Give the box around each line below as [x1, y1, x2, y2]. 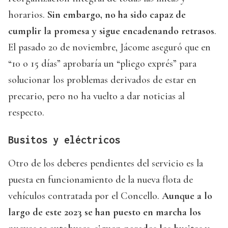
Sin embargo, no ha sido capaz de [47, 9, 186, 21]
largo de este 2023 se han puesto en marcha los [8, 206, 201, 219]
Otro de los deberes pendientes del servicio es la [8, 157, 203, 170]
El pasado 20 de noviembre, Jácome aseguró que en [8, 41, 211, 54]
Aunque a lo [162, 190, 212, 203]
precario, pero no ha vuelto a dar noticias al [8, 90, 185, 103]
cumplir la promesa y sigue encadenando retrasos [8, 25, 214, 38]
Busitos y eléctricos [8, 134, 120, 146]
